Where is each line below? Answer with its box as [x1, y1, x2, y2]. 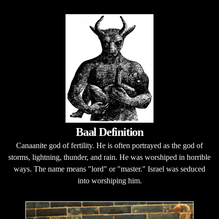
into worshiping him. [77, 176, 142, 185]
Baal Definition [76, 126, 143, 138]
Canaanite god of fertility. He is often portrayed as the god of [16, 141, 203, 150]
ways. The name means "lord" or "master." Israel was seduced [14, 165, 205, 173]
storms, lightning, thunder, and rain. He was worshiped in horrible [8, 153, 211, 161]
